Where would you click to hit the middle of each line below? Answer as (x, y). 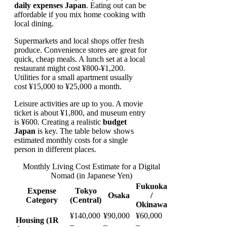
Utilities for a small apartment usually (73, 78)
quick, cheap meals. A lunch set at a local (80, 59)
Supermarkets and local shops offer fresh (79, 41)
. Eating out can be (116, 6)
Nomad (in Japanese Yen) (91, 176)
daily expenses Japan (50, 6)
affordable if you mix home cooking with (80, 15)
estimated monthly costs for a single (71, 140)
